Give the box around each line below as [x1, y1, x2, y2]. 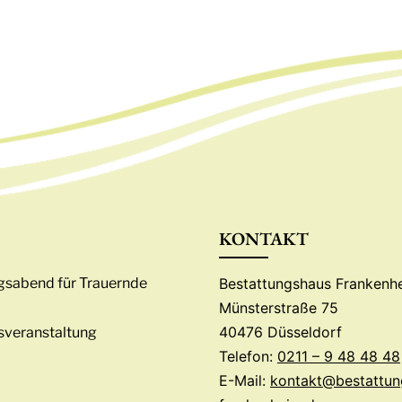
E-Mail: [219, 371, 270, 389]
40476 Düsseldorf [219, 322, 342, 341]
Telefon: [219, 346, 277, 365]
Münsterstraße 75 [219, 298, 338, 317]
